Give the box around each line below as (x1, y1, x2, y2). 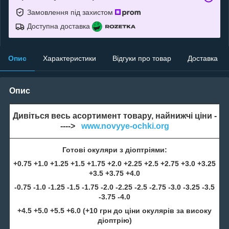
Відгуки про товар (112, 54, 171, 62)
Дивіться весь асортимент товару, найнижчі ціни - (12, 111, 217, 120)
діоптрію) (97, 216, 132, 224)
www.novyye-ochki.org (81, 121, 169, 130)
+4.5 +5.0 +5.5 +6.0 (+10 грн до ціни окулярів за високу (17, 206, 212, 215)
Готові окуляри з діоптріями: (62, 145, 167, 154)
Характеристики (43, 54, 96, 62)
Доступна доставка (27, 21, 90, 30)
